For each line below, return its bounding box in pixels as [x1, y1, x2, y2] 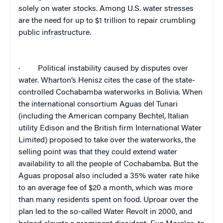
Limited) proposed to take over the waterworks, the [18, 136, 196, 145]
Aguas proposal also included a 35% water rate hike [18, 172, 199, 181]
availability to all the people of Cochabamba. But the [18, 160, 198, 169]
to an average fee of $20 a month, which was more [18, 184, 193, 193]
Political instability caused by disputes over [38, 65, 188, 73]
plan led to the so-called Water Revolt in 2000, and [18, 208, 192, 217]
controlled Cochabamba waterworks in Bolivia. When [18, 89, 203, 97]
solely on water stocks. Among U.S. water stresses [18, 5, 194, 13]
